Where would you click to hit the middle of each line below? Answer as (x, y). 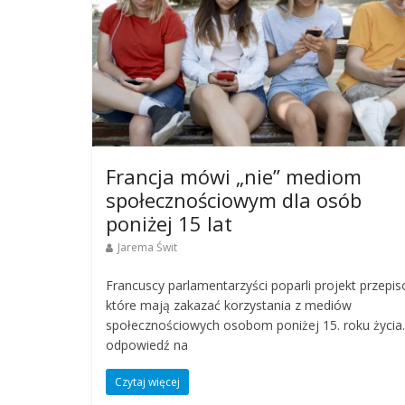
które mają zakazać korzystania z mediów (229, 305)
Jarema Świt (147, 247)
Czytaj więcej (147, 381)
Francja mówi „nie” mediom (234, 176)
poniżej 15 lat (169, 223)
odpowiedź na (147, 344)
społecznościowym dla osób (234, 199)
